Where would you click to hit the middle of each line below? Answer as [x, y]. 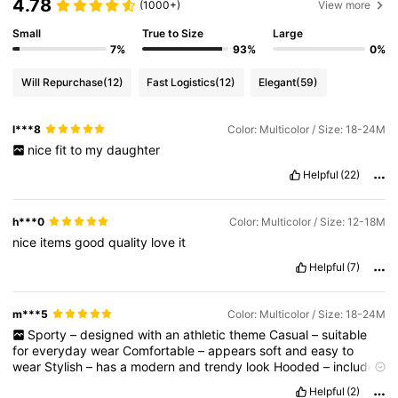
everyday [62, 350]
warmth [198, 382]
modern [155, 366]
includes [358, 366]
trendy [226, 366]
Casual [290, 334]
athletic [206, 334]
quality [130, 242]
